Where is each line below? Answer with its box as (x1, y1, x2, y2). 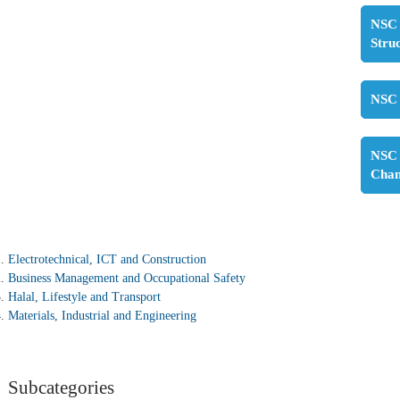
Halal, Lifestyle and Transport (8, 290, 161, 304)
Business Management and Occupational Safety (8, 271, 246, 286)
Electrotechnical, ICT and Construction (8, 253, 206, 267)
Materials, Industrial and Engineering (8, 309, 196, 323)
